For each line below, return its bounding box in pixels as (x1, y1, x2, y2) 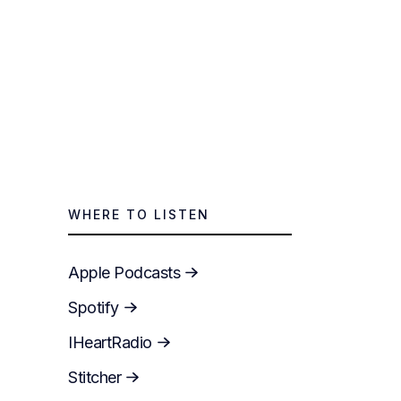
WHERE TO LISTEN (68, 207, 209, 222)
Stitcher (68, 367, 121, 387)
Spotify (68, 297, 119, 317)
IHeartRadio (68, 332, 152, 352)
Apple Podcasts (68, 262, 180, 282)
